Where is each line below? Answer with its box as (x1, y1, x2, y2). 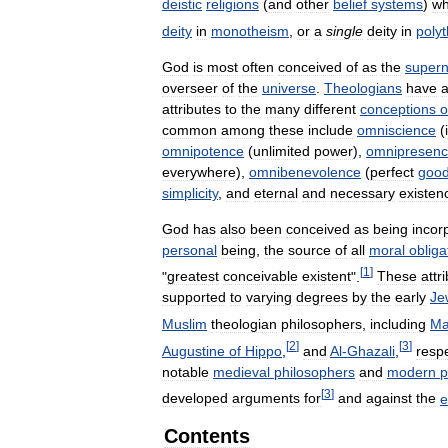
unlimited (253, 142, 310, 159)
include (308, 121, 353, 138)
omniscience (357, 121, 436, 138)
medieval (213, 363, 270, 380)
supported (162, 289, 226, 306)
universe (262, 79, 316, 96)
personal (162, 241, 217, 258)
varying (246, 289, 292, 306)
